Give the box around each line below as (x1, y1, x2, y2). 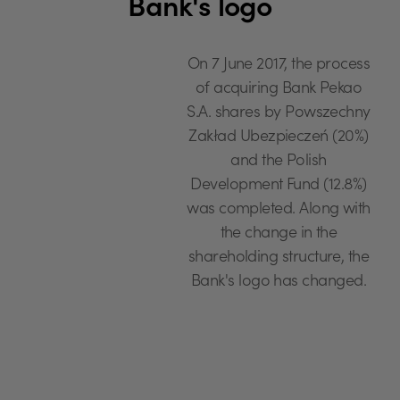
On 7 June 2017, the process (187, 57, 371, 74)
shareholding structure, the (187, 250, 370, 267)
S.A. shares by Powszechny (187, 105, 371, 122)
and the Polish (230, 154, 327, 171)
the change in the (220, 226, 337, 243)
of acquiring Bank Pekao (195, 81, 362, 98)
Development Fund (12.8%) (190, 178, 367, 195)
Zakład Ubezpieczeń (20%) (188, 129, 369, 146)
